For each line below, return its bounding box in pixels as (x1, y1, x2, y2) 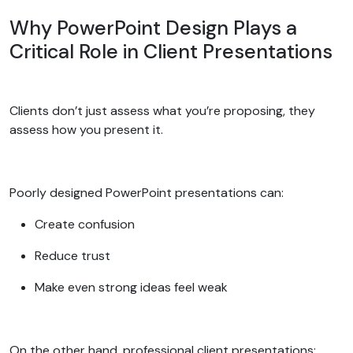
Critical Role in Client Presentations (9, 38, 337, 65)
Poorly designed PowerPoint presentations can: (9, 184, 287, 201)
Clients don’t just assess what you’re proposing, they (9, 102, 315, 119)
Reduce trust (35, 247, 113, 264)
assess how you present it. (9, 121, 166, 138)
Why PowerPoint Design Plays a (9, 14, 297, 41)
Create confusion (35, 215, 138, 232)
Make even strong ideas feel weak (35, 278, 231, 295)
